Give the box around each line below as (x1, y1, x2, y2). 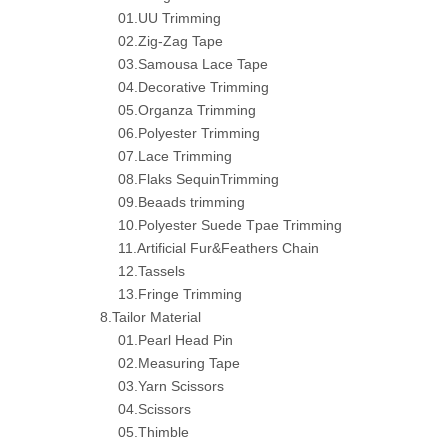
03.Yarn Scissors (118, 378, 224, 394)
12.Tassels (118, 263, 185, 279)
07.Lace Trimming (118, 148, 232, 164)
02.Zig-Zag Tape (118, 33, 223, 49)
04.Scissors (118, 401, 191, 417)
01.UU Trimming (118, 10, 221, 26)
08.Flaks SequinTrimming (118, 171, 279, 187)
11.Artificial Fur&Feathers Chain (118, 240, 319, 256)
